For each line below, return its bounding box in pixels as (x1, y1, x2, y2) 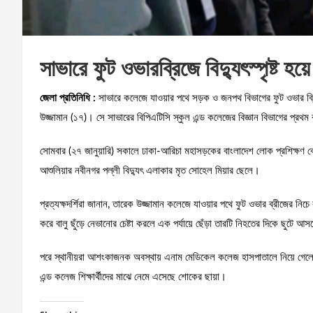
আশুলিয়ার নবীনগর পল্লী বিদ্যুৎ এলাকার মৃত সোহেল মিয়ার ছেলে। (40, 165, 260, 176)
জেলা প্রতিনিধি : (40, 92, 96, 103)
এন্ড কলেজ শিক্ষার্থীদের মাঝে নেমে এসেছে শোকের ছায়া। (40, 271, 226, 282)
